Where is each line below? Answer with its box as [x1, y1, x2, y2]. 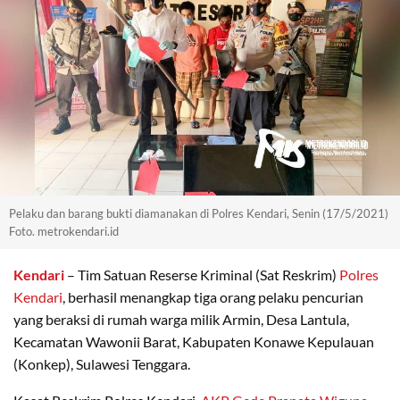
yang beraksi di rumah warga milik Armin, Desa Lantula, [13, 311, 349, 329]
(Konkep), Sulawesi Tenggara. [13, 355, 190, 373]
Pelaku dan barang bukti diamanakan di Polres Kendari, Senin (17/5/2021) [9, 206, 388, 221]
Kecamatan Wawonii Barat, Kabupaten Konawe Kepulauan [13, 333, 374, 351]
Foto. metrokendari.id [9, 224, 119, 239]
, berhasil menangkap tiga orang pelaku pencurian [62, 288, 363, 306]
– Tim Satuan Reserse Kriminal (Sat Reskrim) [64, 266, 339, 284]
